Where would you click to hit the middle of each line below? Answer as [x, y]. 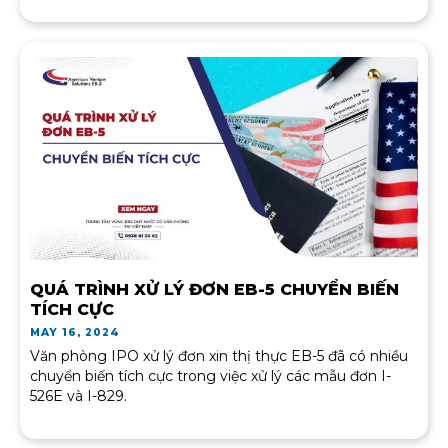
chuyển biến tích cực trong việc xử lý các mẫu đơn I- [210, 375]
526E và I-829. [78, 395]
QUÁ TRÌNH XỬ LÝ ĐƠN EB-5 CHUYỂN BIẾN [214, 289]
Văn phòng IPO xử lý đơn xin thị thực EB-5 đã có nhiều [219, 355]
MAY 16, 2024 [75, 332]
